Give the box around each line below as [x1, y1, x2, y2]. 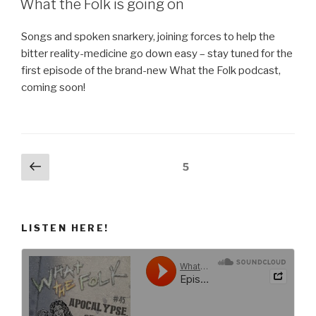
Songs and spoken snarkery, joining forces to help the [21, 30, 275, 44]
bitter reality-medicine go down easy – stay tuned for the [21, 47, 293, 61]
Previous [40, 154, 114, 176]
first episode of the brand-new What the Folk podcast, [21, 64, 281, 78]
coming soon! [21, 81, 85, 95]
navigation [20, 174, 90, 191]
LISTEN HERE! [21, 222, 109, 234]
